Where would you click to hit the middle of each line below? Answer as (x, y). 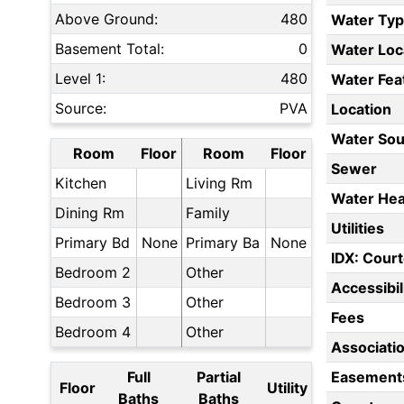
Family (208, 213)
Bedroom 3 (93, 303)
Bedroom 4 (93, 332)
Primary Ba (223, 243)
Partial (218, 377)
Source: (81, 109)
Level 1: (80, 79)
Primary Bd (92, 243)
